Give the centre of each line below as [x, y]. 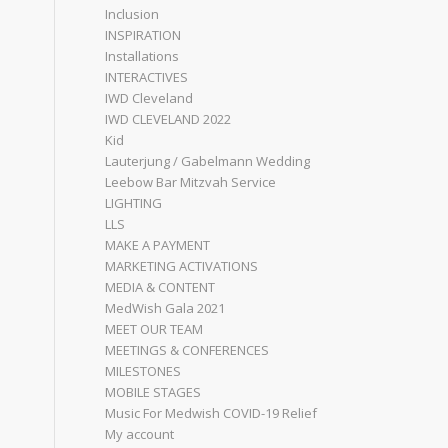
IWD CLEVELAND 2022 [168, 119]
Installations [142, 56]
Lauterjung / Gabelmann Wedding [208, 161]
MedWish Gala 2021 [165, 308]
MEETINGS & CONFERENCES [187, 350]
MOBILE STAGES [153, 392]
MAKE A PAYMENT [158, 245]
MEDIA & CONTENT [160, 287]
